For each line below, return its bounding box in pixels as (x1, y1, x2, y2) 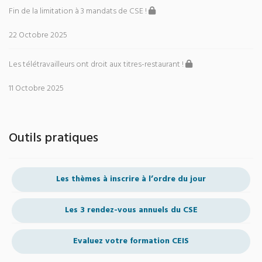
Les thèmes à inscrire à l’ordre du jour (56, 173, 206, 186)
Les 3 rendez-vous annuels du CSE (64, 204, 198, 217)
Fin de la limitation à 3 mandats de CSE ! (9, 5, 149, 18)
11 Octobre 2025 (9, 82, 64, 95)
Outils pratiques (9, 128, 98, 149)
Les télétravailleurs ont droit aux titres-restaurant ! (9, 58, 185, 71)
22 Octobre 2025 (9, 29, 67, 42)
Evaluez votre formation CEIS (73, 235, 189, 248)
